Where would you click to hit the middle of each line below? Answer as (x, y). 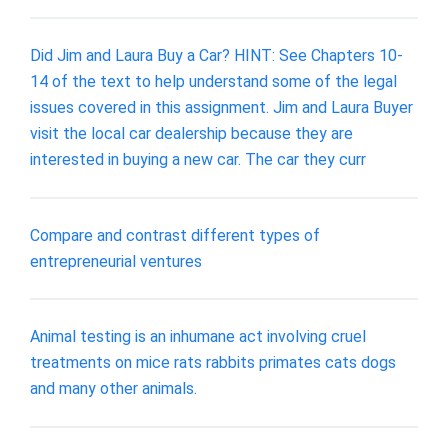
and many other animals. (113, 389)
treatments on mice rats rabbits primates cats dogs (213, 363)
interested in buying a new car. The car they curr (198, 159)
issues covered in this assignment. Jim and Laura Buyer (221, 107)
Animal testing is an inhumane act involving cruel (198, 337)
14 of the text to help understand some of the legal (213, 81)
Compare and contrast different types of (175, 235)
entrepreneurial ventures (116, 261)
